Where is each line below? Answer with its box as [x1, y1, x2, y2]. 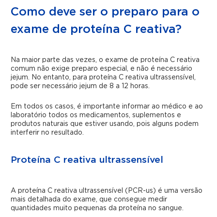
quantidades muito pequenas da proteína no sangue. [11, 205, 184, 212]
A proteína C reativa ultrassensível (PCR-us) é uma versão [11, 187, 203, 195]
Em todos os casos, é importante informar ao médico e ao [11, 103, 203, 110]
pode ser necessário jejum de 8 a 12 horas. [11, 83, 150, 90]
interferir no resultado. [11, 129, 84, 137]
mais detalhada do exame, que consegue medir [11, 196, 168, 203]
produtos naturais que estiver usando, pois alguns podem [11, 121, 199, 128]
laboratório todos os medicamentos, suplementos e [11, 112, 182, 119]
